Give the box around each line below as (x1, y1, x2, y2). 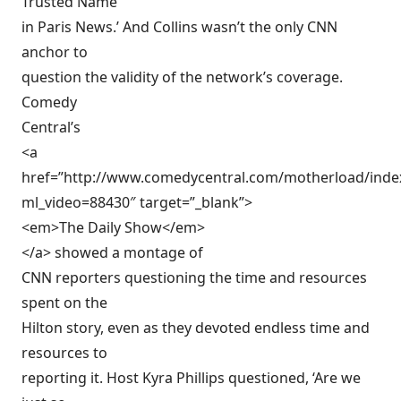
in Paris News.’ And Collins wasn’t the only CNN (21, 17, 337, 37)
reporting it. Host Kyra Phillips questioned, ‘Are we (21, 368, 361, 388)
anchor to (21, 42, 88, 62)
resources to (21, 343, 107, 363)
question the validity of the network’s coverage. (21, 67, 343, 87)
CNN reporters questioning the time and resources (21, 268, 367, 287)
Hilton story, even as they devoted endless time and (21, 318, 370, 337)
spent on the (21, 293, 107, 312)
